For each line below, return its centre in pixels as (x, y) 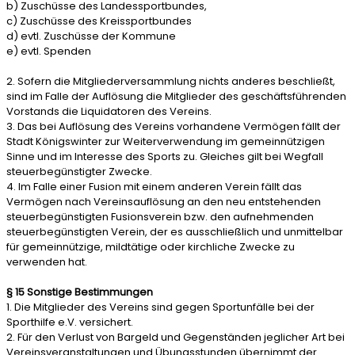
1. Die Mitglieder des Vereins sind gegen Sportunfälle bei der (160, 307)
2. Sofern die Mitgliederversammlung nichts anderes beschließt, (171, 81)
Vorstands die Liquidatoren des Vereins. (109, 111)
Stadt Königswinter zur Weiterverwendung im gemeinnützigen (166, 141)
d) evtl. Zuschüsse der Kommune (91, 36)
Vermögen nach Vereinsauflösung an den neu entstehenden (164, 202)
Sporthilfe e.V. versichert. (70, 322)
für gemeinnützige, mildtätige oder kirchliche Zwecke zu (151, 247)
